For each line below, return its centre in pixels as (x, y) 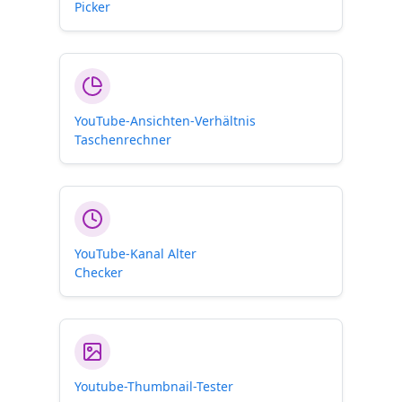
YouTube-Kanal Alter (135, 253)
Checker (99, 272)
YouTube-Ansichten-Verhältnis (165, 121)
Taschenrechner (123, 140)
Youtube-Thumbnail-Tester (154, 386)
